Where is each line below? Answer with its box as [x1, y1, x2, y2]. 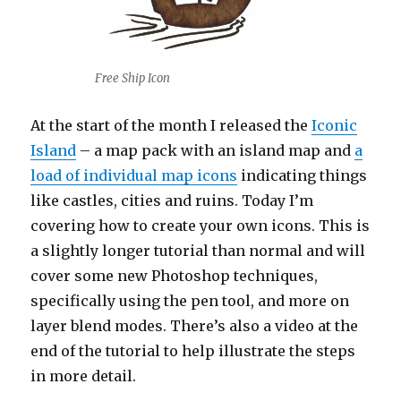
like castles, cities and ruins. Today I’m [30, 192, 314, 209]
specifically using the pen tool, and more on [30, 292, 350, 310]
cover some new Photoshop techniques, [30, 267, 319, 285]
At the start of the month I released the [30, 116, 312, 134]
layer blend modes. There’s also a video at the [30, 317, 359, 335]
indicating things [237, 166, 368, 184]
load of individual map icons [30, 166, 238, 184]
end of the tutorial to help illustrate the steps [30, 342, 356, 360]
